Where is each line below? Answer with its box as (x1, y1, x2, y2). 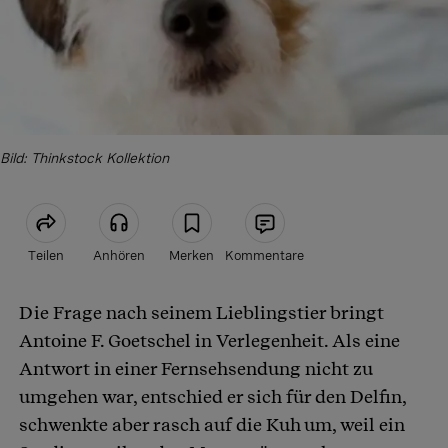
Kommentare (225, 248, 304, 264)
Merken (169, 248, 214, 264)
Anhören (92, 248, 145, 264)
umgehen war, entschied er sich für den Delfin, (19, 386, 406, 408)
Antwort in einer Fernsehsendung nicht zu (19, 358, 373, 380)
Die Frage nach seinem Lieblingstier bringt (19, 302, 384, 324)
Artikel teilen (104, 304, 195, 321)
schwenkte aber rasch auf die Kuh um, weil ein (19, 414, 405, 436)
